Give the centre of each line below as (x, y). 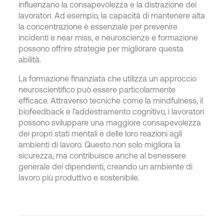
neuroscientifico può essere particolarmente (97, 89)
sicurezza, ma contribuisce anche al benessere (102, 155)
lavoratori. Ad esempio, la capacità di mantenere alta (112, 15)
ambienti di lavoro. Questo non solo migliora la (100, 144)
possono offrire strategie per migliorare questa (101, 48)
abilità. (30, 59)
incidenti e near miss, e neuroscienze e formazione (108, 37)
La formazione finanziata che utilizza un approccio (108, 78)
